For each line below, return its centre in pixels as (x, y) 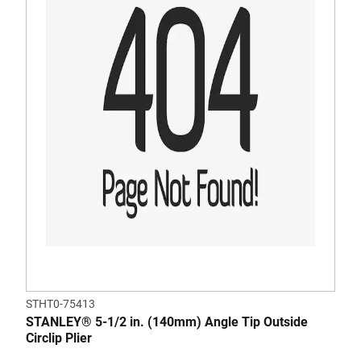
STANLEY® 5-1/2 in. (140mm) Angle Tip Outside (167, 322)
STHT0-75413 (60, 304)
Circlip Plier (59, 338)
